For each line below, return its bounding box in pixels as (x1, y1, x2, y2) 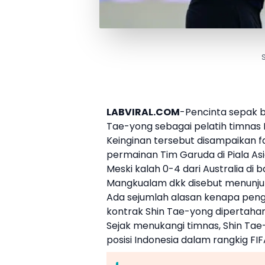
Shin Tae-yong (146, 205, 213, 219)
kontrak (106, 205, 146, 219)
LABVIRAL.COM (106, 105, 180, 119)
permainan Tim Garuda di (106, 148, 227, 162)
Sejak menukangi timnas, (106, 219, 223, 233)
